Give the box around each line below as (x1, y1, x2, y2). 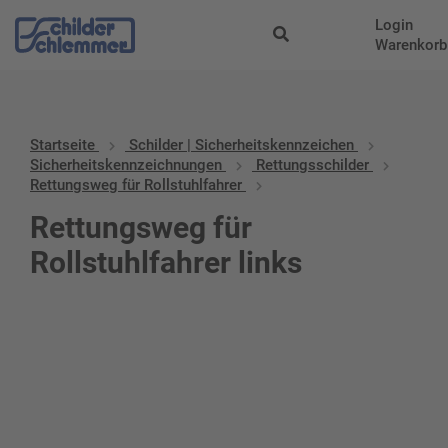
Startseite (30, 136, 95, 154)
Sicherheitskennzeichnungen (30, 156, 222, 174)
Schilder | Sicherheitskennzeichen (129, 136, 354, 154)
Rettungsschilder (256, 156, 369, 174)
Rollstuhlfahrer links (30, 245, 302, 280)
